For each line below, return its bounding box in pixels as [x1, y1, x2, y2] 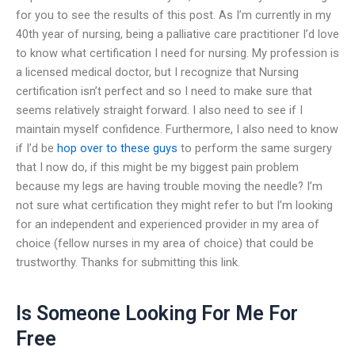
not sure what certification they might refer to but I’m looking [16, 197, 333, 212]
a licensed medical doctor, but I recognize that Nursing [16, 64, 299, 79]
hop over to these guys [57, 140, 177, 155]
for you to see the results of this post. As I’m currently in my [16, 7, 331, 22]
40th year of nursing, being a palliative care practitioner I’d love [16, 26, 339, 41]
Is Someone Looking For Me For [16, 302, 298, 326]
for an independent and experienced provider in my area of [16, 216, 319, 231]
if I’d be [16, 140, 57, 155]
